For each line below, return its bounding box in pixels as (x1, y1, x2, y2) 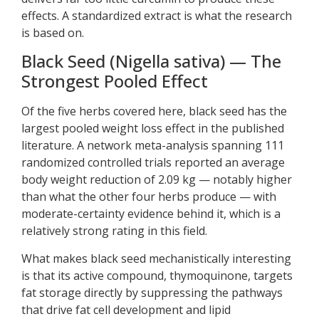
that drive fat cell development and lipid (21, 301, 231, 318)
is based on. (21, 24, 84, 41)
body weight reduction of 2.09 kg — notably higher (21, 172, 292, 188)
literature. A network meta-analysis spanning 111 (21, 137, 284, 154)
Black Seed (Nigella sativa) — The (21, 49, 281, 73)
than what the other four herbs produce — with (21, 189, 276, 205)
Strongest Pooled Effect (21, 69, 208, 93)
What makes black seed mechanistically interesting (21, 250, 291, 266)
